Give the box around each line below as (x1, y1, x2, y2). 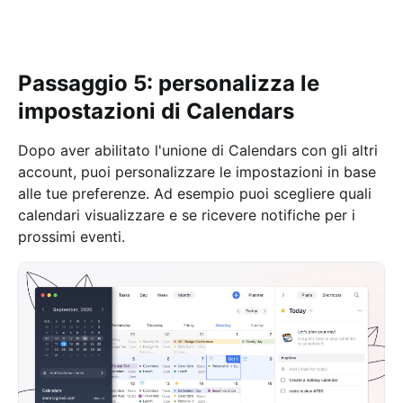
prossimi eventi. (18, 228, 125, 246)
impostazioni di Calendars (18, 98, 294, 124)
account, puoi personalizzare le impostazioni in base (18, 163, 376, 181)
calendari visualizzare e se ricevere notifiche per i (18, 206, 355, 224)
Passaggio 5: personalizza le (18, 70, 319, 96)
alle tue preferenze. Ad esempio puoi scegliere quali (18, 184, 372, 202)
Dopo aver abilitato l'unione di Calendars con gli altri (18, 141, 378, 159)
